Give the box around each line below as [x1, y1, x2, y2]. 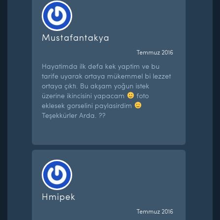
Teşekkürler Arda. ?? [42, 110, 106, 120]
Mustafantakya [42, 30, 110, 43]
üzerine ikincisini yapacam [42, 90, 127, 100]
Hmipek [42, 190, 76, 202]
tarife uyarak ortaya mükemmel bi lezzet [42, 71, 171, 81]
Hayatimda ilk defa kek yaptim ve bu [42, 61, 160, 71]
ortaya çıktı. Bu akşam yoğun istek [42, 81, 150, 90]
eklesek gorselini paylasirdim [42, 100, 135, 110]
